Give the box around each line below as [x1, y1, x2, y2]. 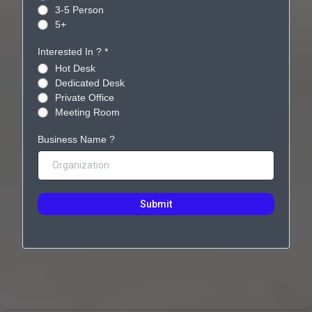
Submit [140, 198, 172, 210]
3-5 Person [55, 4, 104, 15]
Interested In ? [38, 46, 104, 57]
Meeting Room [55, 107, 120, 118]
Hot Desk [55, 63, 95, 74]
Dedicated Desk [55, 77, 125, 88]
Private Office [55, 92, 114, 103]
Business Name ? [38, 134, 115, 145]
